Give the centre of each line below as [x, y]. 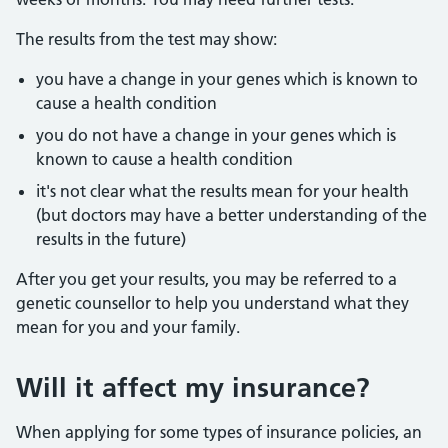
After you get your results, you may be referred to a [206, 279]
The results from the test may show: [146, 39]
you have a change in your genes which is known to [227, 79]
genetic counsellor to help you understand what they [212, 303]
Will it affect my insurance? [193, 387]
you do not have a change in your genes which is [216, 135]
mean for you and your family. [128, 327]
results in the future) [111, 239]
